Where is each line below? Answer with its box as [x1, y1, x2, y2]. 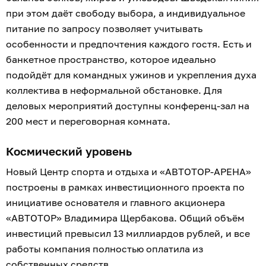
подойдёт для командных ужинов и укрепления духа [6, 69, 256, 81]
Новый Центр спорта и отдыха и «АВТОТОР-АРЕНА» [6, 166, 251, 178]
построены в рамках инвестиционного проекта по [6, 181, 245, 194]
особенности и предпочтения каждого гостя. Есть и [6, 38, 252, 50]
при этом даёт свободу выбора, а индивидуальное [6, 7, 245, 20]
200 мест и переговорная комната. [6, 115, 170, 128]
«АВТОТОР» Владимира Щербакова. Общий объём [6, 212, 245, 224]
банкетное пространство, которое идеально [6, 53, 216, 66]
